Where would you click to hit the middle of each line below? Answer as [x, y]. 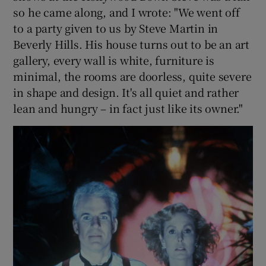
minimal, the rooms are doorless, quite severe [132, 76]
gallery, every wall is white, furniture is [114, 60]
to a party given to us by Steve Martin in [116, 28]
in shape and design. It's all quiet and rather [126, 92]
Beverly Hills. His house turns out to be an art [132, 44]
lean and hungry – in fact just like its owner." [128, 108]
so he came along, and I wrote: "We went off [126, 12]
